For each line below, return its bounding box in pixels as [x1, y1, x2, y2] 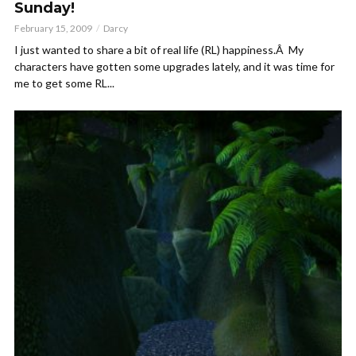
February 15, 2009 [14, 22, 92, 35]
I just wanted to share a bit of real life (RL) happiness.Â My [14, 43, 304, 57]
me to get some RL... [14, 76, 114, 91]
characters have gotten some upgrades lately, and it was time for [14, 60, 335, 74]
